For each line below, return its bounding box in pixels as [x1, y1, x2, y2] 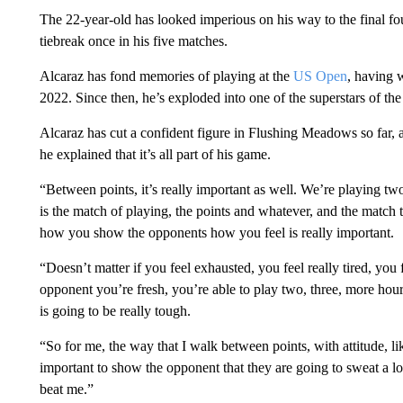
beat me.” [39, 381, 94, 397]
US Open [292, 68, 347, 84]
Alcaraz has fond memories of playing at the [39, 68, 293, 84]
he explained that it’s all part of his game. [39, 147, 271, 162]
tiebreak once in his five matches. [39, 33, 228, 49]
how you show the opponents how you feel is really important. [39, 225, 394, 240]
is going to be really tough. [39, 303, 191, 318]
